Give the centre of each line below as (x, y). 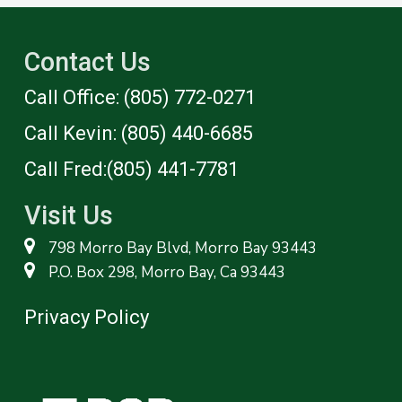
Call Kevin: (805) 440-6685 (138, 134)
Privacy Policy (86, 318)
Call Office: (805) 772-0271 (140, 98)
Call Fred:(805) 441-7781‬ (131, 170)
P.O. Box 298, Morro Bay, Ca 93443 (167, 272)
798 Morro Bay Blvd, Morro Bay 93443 (183, 248)
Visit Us (68, 216)
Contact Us (87, 62)
